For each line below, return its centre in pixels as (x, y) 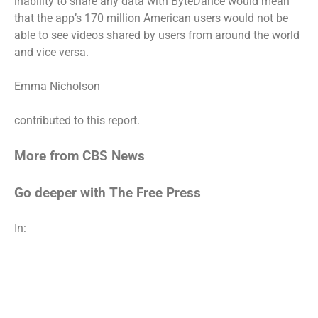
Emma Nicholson (57, 86)
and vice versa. (53, 52)
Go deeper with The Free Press (108, 193)
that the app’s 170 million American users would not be (151, 18)
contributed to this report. (77, 120)
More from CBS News (79, 156)
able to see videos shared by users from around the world (157, 35)
